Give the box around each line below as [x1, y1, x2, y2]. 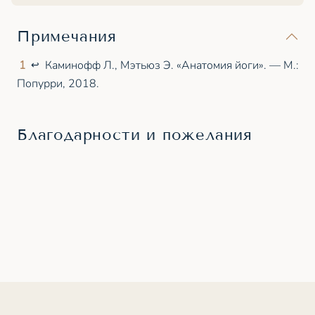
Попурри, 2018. [17, 75, 99, 91]
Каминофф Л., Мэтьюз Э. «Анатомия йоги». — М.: [45, 57, 300, 73]
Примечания [17, 26, 117, 46]
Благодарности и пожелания [17, 124, 252, 144]
